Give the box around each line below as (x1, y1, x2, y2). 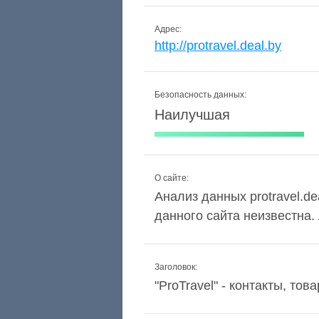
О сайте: (155, 173, 189, 183)
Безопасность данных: (155, 90, 246, 100)
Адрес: (155, 24, 182, 34)
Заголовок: (155, 262, 197, 272)
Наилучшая (155, 107, 230, 122)
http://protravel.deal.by (155, 38, 281, 53)
